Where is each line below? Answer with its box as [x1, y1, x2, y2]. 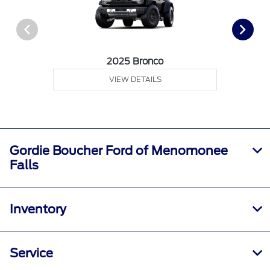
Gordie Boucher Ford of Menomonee [10, 143, 228, 159]
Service [10, 246, 53, 261]
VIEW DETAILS [108, 75, 162, 84]
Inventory [10, 202, 66, 217]
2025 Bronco [107, 56, 164, 67]
